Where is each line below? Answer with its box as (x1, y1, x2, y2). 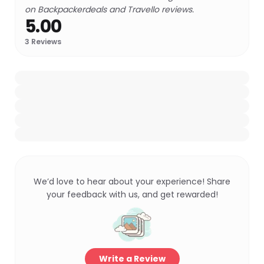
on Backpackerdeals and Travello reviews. (25, 4, 194, 15)
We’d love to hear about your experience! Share (34, 176, 230, 187)
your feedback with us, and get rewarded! (46, 189, 218, 200)
